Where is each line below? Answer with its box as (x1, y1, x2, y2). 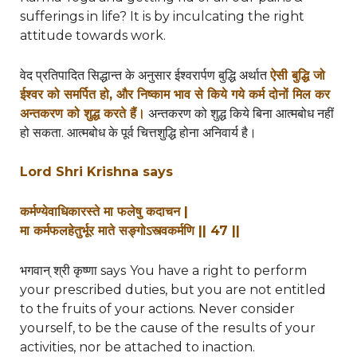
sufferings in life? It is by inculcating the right (19, 9, 304, 25)
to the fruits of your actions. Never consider (19, 300, 295, 316)
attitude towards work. (19, 28, 166, 44)
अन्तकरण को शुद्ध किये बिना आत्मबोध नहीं (144, 105, 334, 121)
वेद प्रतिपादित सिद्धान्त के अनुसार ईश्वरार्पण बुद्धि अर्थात (19, 67, 270, 83)
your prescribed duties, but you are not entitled (19, 281, 326, 297)
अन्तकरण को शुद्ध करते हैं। (19, 105, 145, 121)
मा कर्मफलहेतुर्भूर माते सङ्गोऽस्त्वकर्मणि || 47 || (19, 223, 240, 239)
